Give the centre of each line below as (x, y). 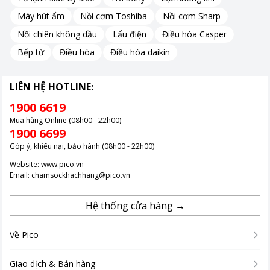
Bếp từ (31, 52)
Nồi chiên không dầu (57, 34)
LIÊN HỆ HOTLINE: (52, 86)
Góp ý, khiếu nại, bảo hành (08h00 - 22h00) (82, 146)
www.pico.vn (62, 164)
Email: (20, 175)
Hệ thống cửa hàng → (135, 205)
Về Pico (24, 234)
